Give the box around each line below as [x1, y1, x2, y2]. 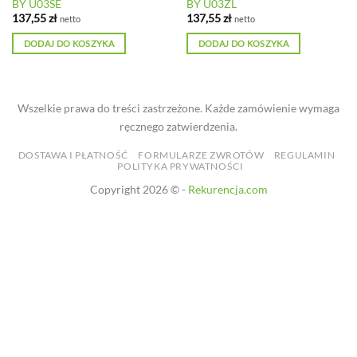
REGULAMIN [273, 148, 335, 161]
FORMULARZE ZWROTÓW [138, 148, 265, 161]
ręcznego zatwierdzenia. [120, 120, 237, 134]
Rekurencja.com [187, 182, 268, 196]
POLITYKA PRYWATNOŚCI [117, 159, 244, 172]
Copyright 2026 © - [89, 182, 188, 196]
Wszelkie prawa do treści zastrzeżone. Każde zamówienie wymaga [18, 101, 339, 116]
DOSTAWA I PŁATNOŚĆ [18, 148, 128, 161]
